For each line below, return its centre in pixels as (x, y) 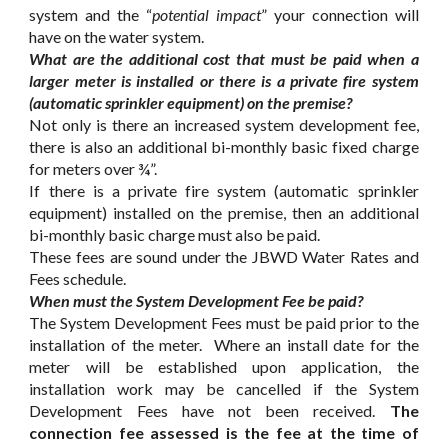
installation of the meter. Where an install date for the (224, 344)
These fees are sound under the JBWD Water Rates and (224, 256)
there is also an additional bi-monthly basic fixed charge (224, 146)
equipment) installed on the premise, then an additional (224, 212)
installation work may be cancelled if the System (224, 388)
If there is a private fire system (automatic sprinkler (224, 190)
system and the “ (91, 14)
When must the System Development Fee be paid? (196, 300)
